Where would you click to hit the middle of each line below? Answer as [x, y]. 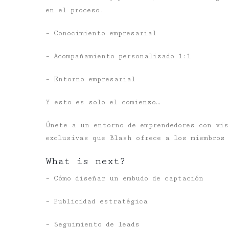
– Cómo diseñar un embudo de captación [124, 178]
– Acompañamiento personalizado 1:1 [118, 56]
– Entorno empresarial [90, 79]
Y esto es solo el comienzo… [103, 102]
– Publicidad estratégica [97, 201]
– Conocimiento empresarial [101, 33]
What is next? [86, 161]
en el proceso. [75, 10]
